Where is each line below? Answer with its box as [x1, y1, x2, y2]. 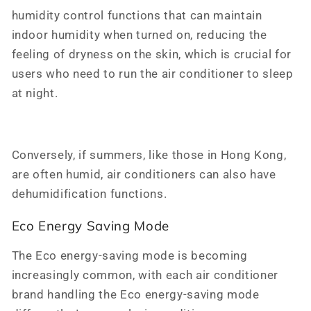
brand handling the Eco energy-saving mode [11, 288, 260, 302]
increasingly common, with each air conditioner [11, 269, 278, 283]
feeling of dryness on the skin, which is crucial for [11, 48, 292, 62]
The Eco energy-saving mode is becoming [11, 249, 248, 263]
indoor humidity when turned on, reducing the [11, 28, 267, 42]
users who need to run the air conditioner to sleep [11, 67, 294, 81]
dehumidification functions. [11, 187, 167, 201]
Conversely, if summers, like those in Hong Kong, [11, 149, 287, 162]
